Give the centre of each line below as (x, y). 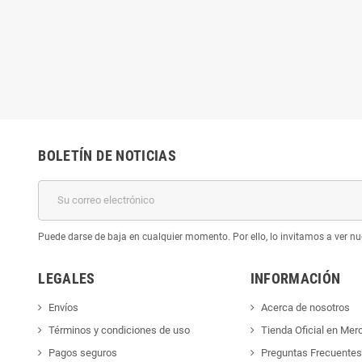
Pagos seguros (83, 352)
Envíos (64, 307)
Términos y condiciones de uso (120, 330)
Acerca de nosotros (305, 307)
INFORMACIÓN (295, 278)
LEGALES (67, 278)
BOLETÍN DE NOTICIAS (107, 155)
